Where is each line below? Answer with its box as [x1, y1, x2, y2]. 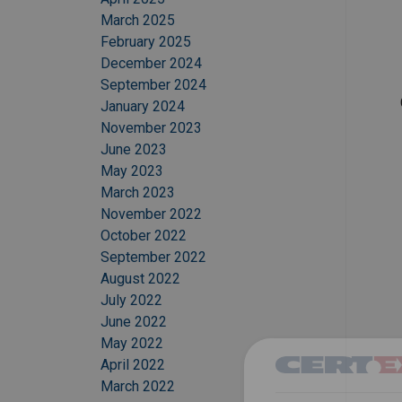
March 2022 [100, 378, 175, 396]
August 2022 [100, 270, 180, 288]
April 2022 [100, 356, 165, 374]
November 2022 [100, 205, 202, 223]
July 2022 [100, 292, 162, 310]
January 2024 [100, 98, 185, 116]
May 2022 [100, 335, 163, 353]
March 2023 [100, 184, 175, 202]
